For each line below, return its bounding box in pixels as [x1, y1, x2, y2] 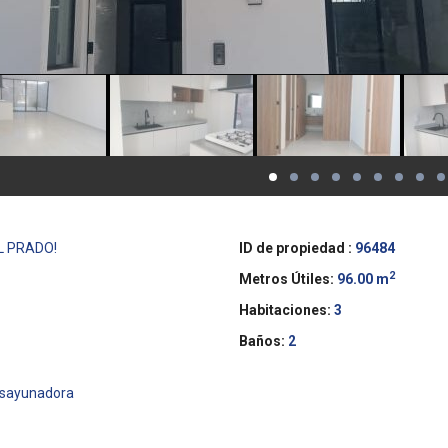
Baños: [239, 333, 285, 349]
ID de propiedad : [239, 240, 352, 256]
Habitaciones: [239, 302, 331, 318]
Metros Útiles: [239, 271, 334, 287]
